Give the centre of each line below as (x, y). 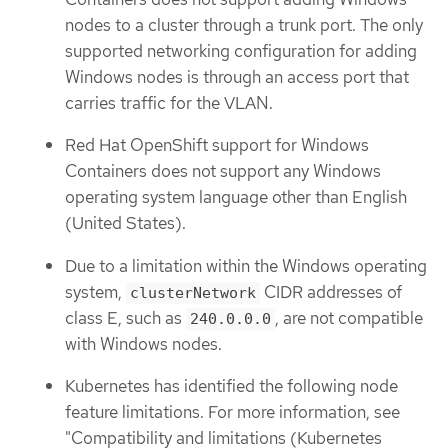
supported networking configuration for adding (241, 50)
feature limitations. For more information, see (232, 412)
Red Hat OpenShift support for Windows (217, 145)
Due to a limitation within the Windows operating (246, 265)
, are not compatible (349, 317)
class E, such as (125, 317)
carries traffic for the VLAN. (169, 102)
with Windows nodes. (143, 343)
